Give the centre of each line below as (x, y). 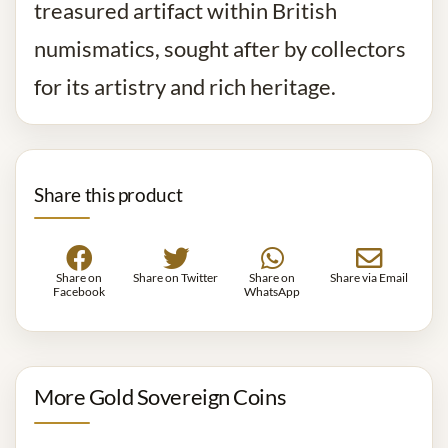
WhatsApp (272, 292)
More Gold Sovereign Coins (160, 397)
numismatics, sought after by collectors (220, 49)
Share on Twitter (176, 278)
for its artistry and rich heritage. (185, 87)
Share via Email (368, 278)
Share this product (108, 195)
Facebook (79, 292)
